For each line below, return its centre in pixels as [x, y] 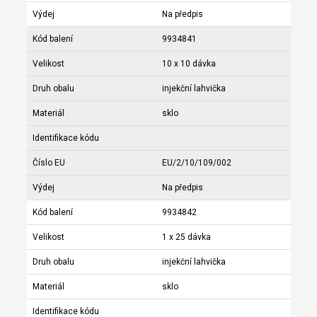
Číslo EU [48, 162]
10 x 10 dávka [189, 63]
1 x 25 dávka [186, 237]
